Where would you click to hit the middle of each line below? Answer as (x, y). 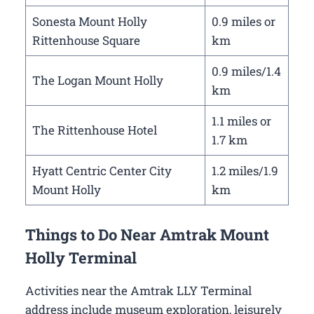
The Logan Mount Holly (97, 80)
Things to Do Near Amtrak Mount (147, 235)
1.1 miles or (241, 121)
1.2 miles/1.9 (245, 170)
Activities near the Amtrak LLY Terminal (138, 291)
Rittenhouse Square (86, 40)
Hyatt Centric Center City (102, 170)
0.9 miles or (243, 21)
